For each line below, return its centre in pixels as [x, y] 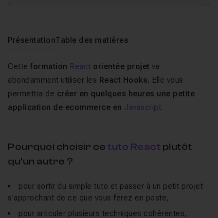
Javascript [143, 107]
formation [50, 66]
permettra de [32, 94]
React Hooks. [125, 80]
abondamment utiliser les [54, 80]
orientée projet [120, 66]
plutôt [176, 147]
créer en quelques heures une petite [126, 94]
